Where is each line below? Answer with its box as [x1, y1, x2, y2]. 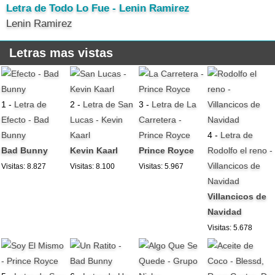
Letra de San [83, 99, 134, 109]
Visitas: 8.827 [1, 161, 47, 171]
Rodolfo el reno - [207, 145, 273, 155]
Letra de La [152, 99, 197, 109]
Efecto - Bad [1, 114, 50, 125]
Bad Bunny [1, 145, 48, 155]
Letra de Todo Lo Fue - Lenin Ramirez [6, 2, 190, 14]
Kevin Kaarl [70, 145, 118, 155]
